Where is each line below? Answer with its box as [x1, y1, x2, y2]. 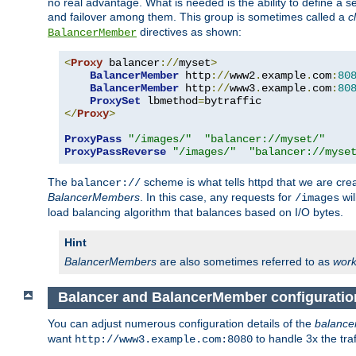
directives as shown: [137, 25, 242, 39]
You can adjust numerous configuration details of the [48, 316, 315, 330]
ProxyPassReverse [64, 145, 166, 159]
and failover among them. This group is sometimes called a [48, 10, 348, 24]
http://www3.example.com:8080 [75, 332, 253, 346]
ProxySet [90, 95, 141, 108]
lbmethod [141, 95, 198, 108]
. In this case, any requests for [140, 191, 295, 204]
